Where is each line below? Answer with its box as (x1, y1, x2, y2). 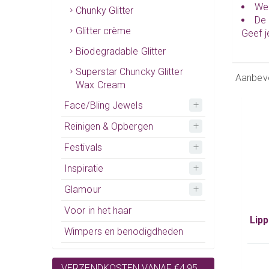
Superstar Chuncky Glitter (76, 65, 183, 77)
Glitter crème (76, 25, 131, 37)
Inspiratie (64, 162, 103, 174)
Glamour (64, 183, 101, 195)
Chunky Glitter (76, 4, 134, 16)
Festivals (64, 141, 102, 153)
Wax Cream (76, 79, 126, 91)
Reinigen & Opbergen (64, 120, 153, 132)
